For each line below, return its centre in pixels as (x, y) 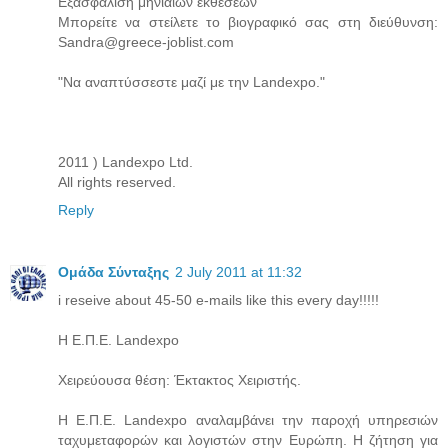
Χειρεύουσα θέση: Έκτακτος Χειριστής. (179, 380)
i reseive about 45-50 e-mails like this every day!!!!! (218, 300)
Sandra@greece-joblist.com (146, 42)
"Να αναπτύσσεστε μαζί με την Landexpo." (191, 82)
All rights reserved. (117, 182)
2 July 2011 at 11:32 (238, 272)
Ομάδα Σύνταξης (113, 272)
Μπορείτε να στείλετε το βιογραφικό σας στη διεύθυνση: (248, 22)
